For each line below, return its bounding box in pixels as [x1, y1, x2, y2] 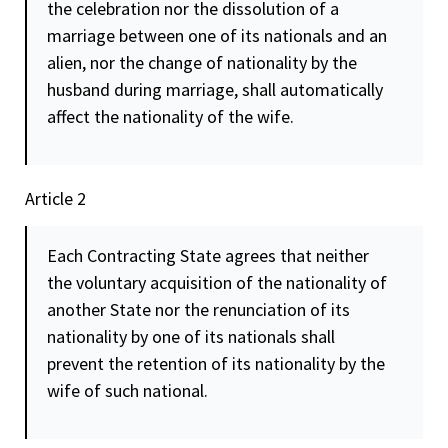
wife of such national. [47, 379, 208, 403]
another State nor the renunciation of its [47, 298, 350, 322]
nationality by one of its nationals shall [47, 325, 335, 349]
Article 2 [25, 186, 86, 210]
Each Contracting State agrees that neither [47, 244, 369, 268]
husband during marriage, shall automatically [47, 78, 383, 102]
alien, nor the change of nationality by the [47, 51, 357, 75]
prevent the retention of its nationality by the [47, 352, 385, 376]
